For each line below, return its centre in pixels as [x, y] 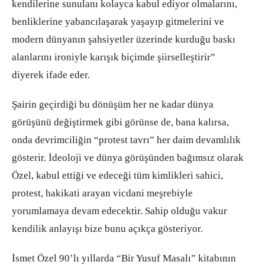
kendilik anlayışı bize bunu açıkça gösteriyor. [107, 229]
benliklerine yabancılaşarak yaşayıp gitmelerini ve [118, 22]
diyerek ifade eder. [51, 75]
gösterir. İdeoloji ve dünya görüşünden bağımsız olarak [128, 158]
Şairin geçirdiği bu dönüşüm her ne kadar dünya [113, 105]
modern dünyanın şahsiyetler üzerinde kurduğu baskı [124, 40]
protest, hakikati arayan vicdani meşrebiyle [102, 193]
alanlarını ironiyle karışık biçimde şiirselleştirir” [114, 57]
